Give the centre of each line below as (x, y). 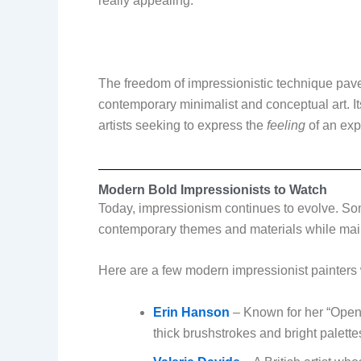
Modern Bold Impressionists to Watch (213, 189)
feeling (286, 125)
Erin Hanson (191, 312)
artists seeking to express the (183, 125)
